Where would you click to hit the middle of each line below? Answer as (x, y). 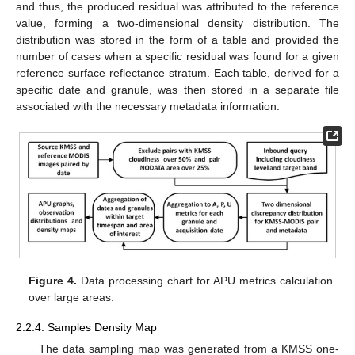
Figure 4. (53, 280)
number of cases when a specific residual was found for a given (177, 56)
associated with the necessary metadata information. (148, 106)
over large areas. (72, 297)
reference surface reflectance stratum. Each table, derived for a (177, 73)
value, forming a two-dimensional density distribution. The (177, 23)
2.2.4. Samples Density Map (86, 327)
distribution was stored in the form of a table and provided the (177, 39)
